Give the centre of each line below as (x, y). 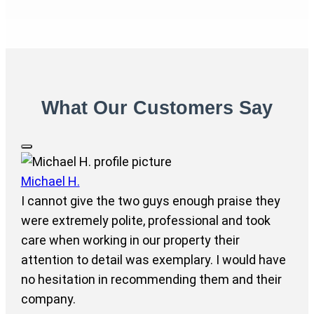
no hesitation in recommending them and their (151, 280)
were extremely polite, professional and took (145, 221)
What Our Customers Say (157, 108)
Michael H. (50, 182)
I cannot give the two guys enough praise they (150, 201)
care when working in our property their (130, 240)
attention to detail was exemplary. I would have (153, 260)
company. (48, 299)
